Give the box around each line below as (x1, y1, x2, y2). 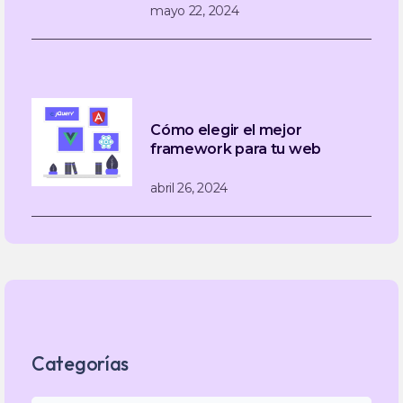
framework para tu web (150, 140, 321, 158)
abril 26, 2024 (150, 180, 228, 197)
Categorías (31, 352, 129, 377)
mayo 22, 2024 (150, 3, 239, 20)
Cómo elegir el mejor (150, 121, 302, 139)
